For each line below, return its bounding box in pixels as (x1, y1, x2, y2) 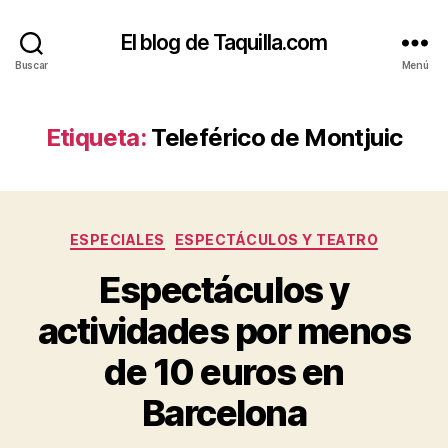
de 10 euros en (104, 349, 344, 394)
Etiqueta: (45, 123, 146, 152)
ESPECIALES (69, 231, 165, 248)
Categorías (223, 225, 312, 246)
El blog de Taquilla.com (120, 29, 328, 55)
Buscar (14, 58, 49, 71)
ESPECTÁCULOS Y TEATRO (174, 231, 379, 248)
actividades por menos (37, 308, 411, 353)
